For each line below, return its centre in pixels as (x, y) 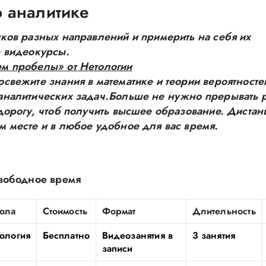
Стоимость (65, 211)
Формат (119, 211)
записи (117, 248)
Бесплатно (66, 235)
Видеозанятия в (137, 235)
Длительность (224, 211)
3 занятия (214, 235)
